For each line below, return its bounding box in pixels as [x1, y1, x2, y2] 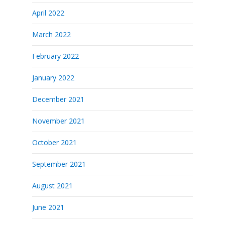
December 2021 [32, 94, 84, 104]
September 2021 [32, 159, 86, 169]
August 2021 [32, 181, 73, 190]
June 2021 [32, 202, 64, 212]
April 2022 [32, 8, 64, 18]
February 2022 [32, 51, 79, 61]
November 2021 [32, 116, 85, 126]
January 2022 [32, 73, 74, 82]
